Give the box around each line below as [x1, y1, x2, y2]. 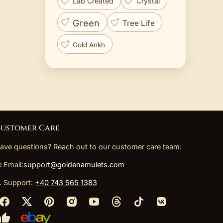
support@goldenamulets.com [23, 160, 124, 169]
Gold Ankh [73, 40, 105, 49]
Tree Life [122, 18, 155, 28]
